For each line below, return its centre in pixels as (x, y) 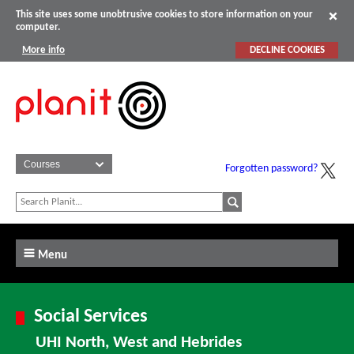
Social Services (91, 317)
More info (43, 50)
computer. (38, 28)
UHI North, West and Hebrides (139, 343)
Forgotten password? (271, 169)
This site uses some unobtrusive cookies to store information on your (164, 15)
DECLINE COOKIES (287, 50)
